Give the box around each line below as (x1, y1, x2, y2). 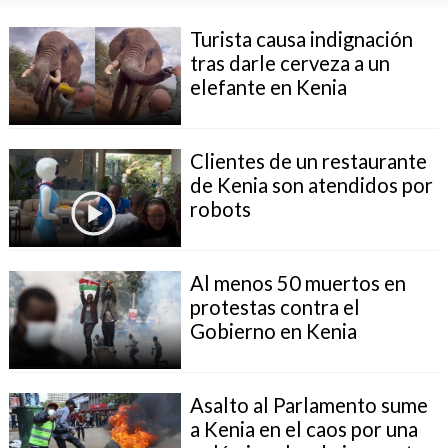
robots (189, 196, 251, 221)
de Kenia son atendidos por (189, 172, 433, 197)
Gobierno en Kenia (189, 318, 357, 343)
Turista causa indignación (189, 26, 413, 51)
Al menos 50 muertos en (189, 270, 406, 295)
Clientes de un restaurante (189, 148, 427, 173)
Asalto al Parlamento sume (189, 392, 428, 417)
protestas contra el (189, 294, 360, 319)
